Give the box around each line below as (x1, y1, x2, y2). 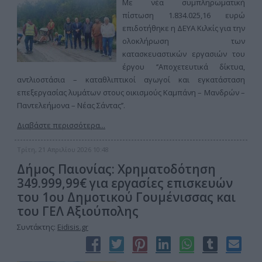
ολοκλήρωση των (122, 36, 245, 46)
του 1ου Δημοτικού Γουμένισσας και (17, 189, 236, 205)
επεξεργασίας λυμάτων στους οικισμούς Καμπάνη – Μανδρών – (17, 87, 245, 98)
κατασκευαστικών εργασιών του (122, 49, 245, 59)
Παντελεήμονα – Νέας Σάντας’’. (17, 100, 125, 111)
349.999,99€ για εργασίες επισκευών (17, 175, 233, 191)
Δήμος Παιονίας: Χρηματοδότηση (17, 161, 216, 177)
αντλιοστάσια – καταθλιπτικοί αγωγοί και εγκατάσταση (17, 74, 245, 85)
